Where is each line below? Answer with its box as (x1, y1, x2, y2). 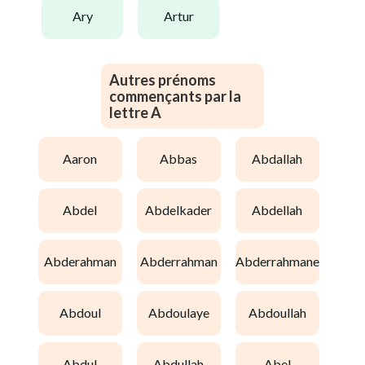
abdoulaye (156, 305, 209, 321)
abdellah (261, 202, 302, 218)
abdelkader (154, 202, 212, 218)
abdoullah (257, 305, 306, 321)
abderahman (52, 253, 117, 270)
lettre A (109, 103, 161, 121)
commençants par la (109, 86, 241, 105)
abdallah (261, 151, 302, 167)
